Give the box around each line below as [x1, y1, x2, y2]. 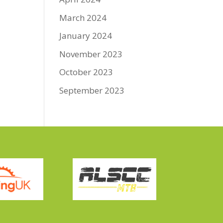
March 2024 [59, 11, 107, 23]
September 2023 [59, 84, 125, 96]
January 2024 [59, 30, 112, 41]
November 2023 [59, 48, 123, 60]
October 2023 [59, 66, 113, 78]
